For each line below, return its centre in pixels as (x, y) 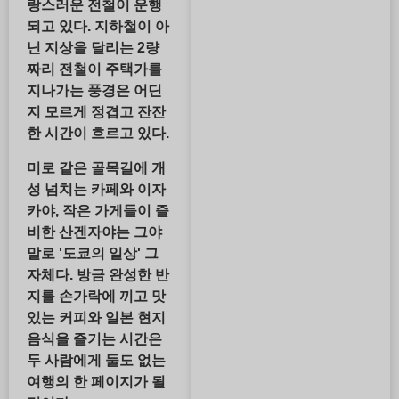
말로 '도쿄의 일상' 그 (93, 253)
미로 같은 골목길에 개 (96, 167)
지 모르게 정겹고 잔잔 (96, 112)
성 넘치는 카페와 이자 (96, 189)
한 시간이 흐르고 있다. (98, 134)
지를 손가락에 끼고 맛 (96, 296)
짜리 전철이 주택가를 (94, 69)
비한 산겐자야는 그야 (94, 232)
